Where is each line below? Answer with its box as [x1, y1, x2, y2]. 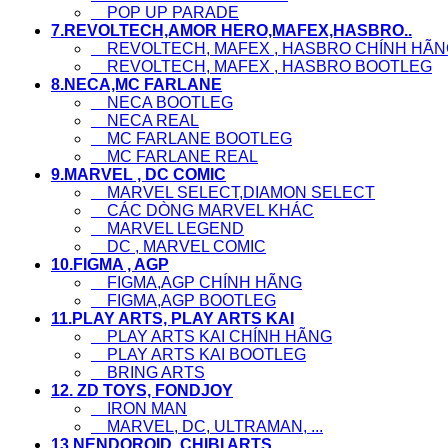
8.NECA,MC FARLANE [51, 76, 222, 94]
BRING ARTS [91, 364, 205, 382]
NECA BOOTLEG [91, 94, 233, 112]
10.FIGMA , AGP [51, 256, 169, 274]
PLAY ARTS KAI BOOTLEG [91, 346, 306, 364]
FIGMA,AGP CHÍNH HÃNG [91, 274, 302, 292]
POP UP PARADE [91, 4, 239, 22]
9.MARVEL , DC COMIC [51, 166, 226, 184]
